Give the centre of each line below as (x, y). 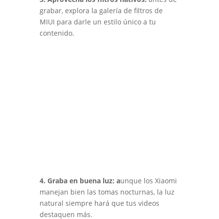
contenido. (57, 33)
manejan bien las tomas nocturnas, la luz (107, 192)
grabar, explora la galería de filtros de (101, 11)
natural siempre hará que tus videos (99, 203)
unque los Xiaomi (148, 180)
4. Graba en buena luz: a (80, 180)
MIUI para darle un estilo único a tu (98, 22)
